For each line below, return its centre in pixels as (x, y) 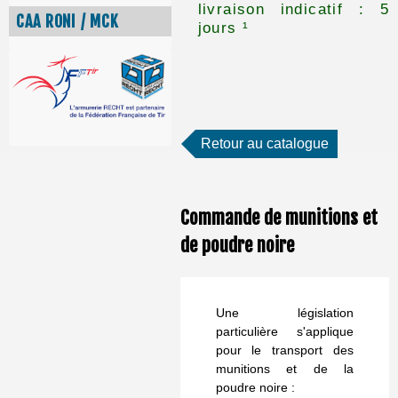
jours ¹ (223, 28)
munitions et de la (284, 368)
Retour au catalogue (264, 143)
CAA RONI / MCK (68, 22)
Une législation (284, 312)
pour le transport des (284, 350)
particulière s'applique (284, 331)
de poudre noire (237, 245)
